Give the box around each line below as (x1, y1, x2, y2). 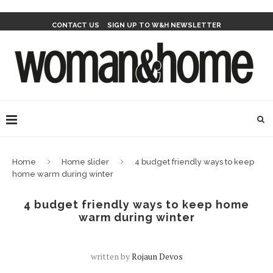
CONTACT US (52, 21, 99, 29)
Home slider (62, 157, 109, 166)
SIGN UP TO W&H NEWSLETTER (107, 21, 221, 29)
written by (90, 250, 132, 262)
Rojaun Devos (131, 250, 183, 262)
